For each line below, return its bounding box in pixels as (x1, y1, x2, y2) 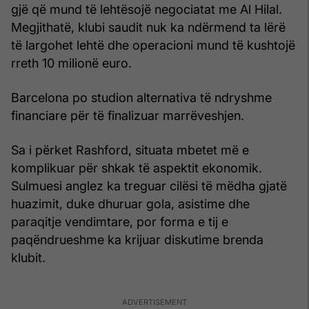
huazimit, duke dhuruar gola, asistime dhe (11, 196, 250, 211)
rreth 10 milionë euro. (11, 55, 132, 70)
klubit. (11, 250, 46, 265)
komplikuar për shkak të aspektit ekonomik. (11, 160, 262, 175)
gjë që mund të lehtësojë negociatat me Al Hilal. (11, 1, 282, 17)
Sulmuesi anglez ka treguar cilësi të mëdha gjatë (11, 178, 287, 193)
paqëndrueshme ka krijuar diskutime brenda (11, 232, 263, 247)
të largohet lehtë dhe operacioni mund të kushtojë (11, 37, 295, 52)
